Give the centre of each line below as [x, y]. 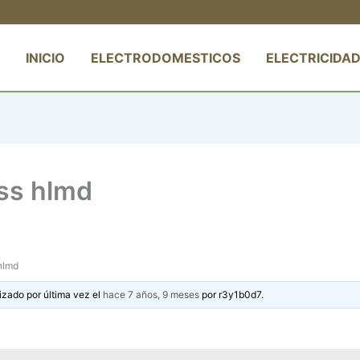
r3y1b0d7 [240, 294]
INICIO [45, 57]
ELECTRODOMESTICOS [166, 57]
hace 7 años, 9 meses [151, 294]
